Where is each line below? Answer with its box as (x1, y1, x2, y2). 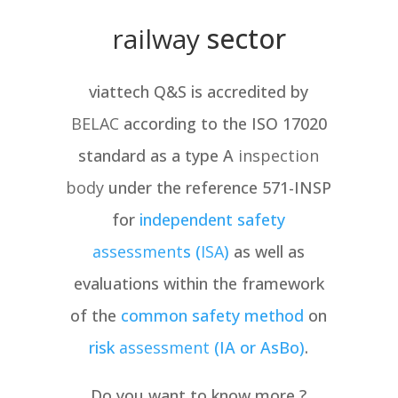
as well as (229, 241, 306, 263)
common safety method (121, 305, 305, 327)
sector (199, 20, 286, 58)
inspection (238, 145, 320, 167)
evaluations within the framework (73, 273, 324, 295)
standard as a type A (78, 145, 239, 167)
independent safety (139, 209, 286, 231)
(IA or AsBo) (210, 337, 306, 359)
